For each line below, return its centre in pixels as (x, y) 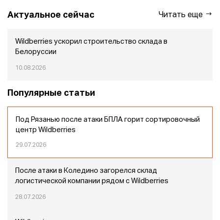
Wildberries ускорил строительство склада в (91, 42)
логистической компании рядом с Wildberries (92, 181)
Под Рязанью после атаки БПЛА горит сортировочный (108, 120)
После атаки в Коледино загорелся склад (86, 171)
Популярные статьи (51, 93)
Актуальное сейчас (51, 15)
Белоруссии (36, 52)
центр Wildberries (46, 130)
